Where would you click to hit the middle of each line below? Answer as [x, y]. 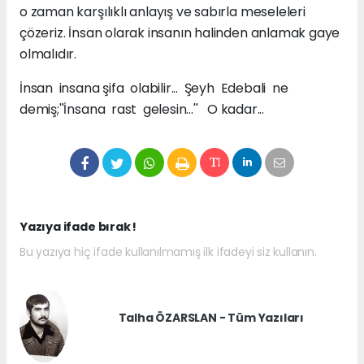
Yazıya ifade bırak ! [78, 227]
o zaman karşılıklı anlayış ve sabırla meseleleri [162, 12]
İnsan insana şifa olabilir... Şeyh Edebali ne [156, 89]
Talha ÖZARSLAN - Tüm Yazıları [211, 318]
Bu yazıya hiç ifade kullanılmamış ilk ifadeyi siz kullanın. [168, 252]
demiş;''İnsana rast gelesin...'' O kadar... [142, 110]
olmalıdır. [48, 54]
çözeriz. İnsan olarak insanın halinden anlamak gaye [180, 33]
